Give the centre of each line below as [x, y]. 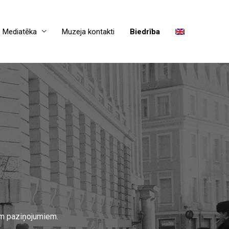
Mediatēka [20, 31]
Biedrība [145, 31]
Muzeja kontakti [88, 31]
